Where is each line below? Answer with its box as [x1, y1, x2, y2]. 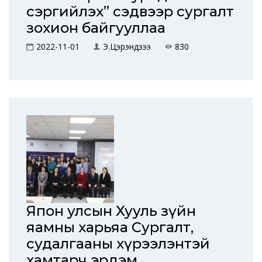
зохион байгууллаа [26, 19, 166, 36]
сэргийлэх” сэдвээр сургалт [26, 3, 234, 20]
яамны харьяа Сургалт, [26, 219, 194, 236]
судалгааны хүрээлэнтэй [26, 235, 210, 252]
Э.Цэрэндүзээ [103, 41, 151, 52]
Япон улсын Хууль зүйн [26, 202, 196, 219]
